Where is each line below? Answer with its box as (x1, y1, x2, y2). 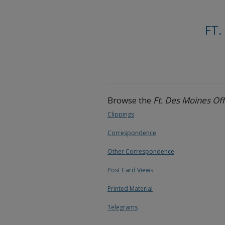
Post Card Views (107, 165, 153, 174)
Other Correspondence (107, 147, 174, 156)
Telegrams (107, 202, 138, 211)
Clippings (107, 109, 134, 119)
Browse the (107, 94, 153, 106)
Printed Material (107, 184, 153, 193)
